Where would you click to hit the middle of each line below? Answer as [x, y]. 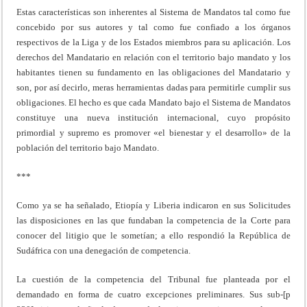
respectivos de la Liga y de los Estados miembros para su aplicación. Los [153, 42]
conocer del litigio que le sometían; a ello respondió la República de [153, 235]
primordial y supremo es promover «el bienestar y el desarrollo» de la [153, 132]
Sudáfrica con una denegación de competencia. [104, 250]
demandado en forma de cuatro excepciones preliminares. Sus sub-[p [153, 294]
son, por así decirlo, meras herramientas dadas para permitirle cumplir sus [153, 87]
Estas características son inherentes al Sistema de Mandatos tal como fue [153, 12]
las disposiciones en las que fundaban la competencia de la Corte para [153, 220]
